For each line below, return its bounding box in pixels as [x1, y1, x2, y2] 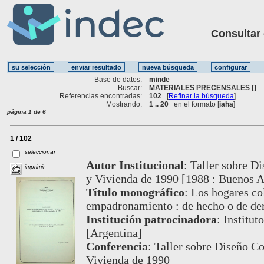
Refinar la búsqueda [169, 91, 235, 100]
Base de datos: [94, 75, 143, 84]
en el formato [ [169, 100, 220, 108]
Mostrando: [106, 100, 143, 108]
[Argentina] [85, 226, 142, 239]
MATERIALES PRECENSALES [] [149, 83, 257, 92]
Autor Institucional [85, 158, 184, 171]
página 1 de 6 [7, 108, 46, 115]
